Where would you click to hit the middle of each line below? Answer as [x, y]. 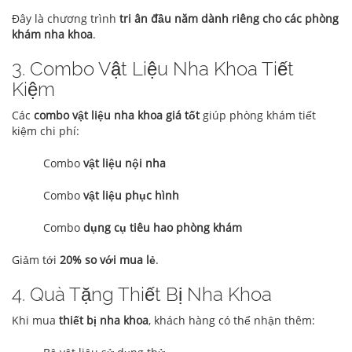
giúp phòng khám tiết [258, 115]
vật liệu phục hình [131, 196]
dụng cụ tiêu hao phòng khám [163, 228]
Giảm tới [36, 260]
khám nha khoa [52, 35]
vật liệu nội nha [125, 163]
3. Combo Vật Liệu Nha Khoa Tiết [153, 69]
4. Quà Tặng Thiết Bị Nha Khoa [142, 295]
